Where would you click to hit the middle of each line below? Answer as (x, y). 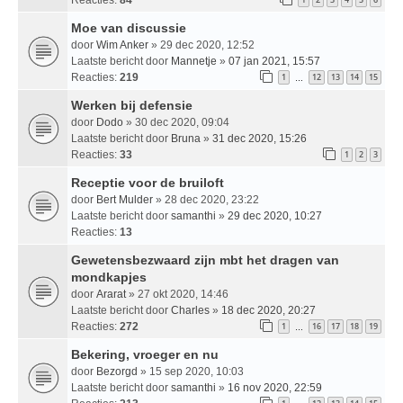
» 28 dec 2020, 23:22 (206, 199)
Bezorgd (117, 371)
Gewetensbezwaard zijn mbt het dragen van (205, 260)
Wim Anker (122, 45)
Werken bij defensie (132, 105)
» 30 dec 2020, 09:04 (176, 122)
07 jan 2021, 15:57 (274, 61)
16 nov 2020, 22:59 (275, 387)
